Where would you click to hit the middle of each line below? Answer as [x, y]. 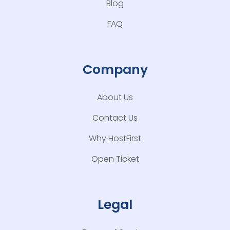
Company [115, 70]
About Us [115, 98]
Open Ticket [115, 159]
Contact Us [115, 118]
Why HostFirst [115, 139]
